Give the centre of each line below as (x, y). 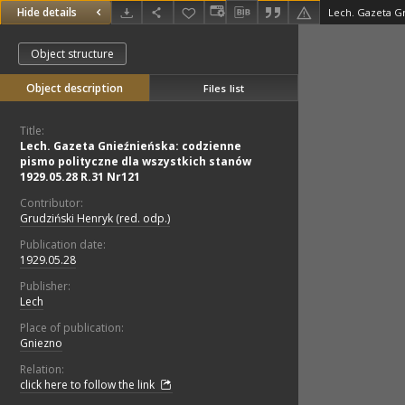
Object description (75, 89)
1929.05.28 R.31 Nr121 (80, 177)
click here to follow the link (89, 385)
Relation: (42, 370)
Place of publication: (72, 328)
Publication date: (63, 245)
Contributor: (52, 203)
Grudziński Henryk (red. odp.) (95, 219)
